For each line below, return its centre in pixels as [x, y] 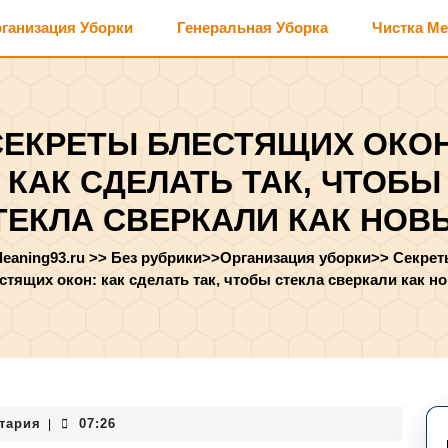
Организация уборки [295, 257]
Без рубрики [156, 257]
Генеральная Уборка [252, 27]
